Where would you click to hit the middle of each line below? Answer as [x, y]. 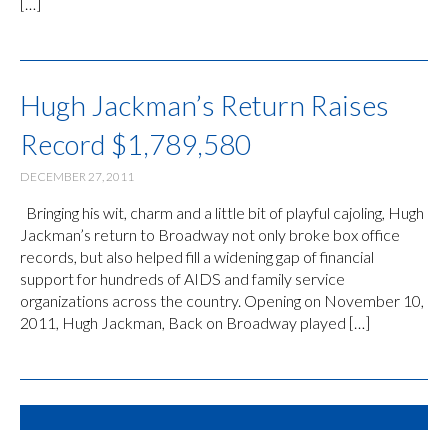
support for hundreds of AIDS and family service [182, 278]
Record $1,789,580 [135, 143]
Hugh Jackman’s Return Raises [204, 104]
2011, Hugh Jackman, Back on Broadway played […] [195, 322]
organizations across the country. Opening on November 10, [222, 300]
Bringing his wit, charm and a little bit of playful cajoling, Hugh [222, 212]
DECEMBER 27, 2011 [77, 176]
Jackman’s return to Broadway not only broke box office [210, 234]
